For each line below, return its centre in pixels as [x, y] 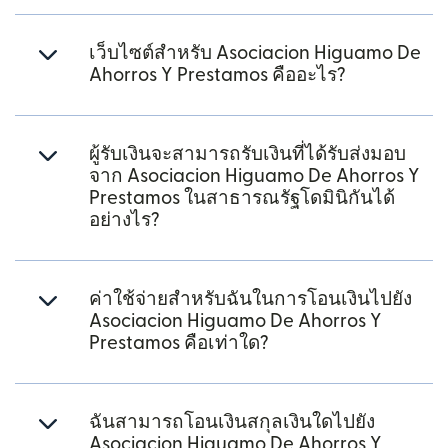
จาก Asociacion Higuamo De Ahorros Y [254, 176]
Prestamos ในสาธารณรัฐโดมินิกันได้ [242, 198]
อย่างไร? [124, 220]
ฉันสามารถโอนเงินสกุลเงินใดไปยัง [232, 422]
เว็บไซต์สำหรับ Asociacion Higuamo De [255, 53]
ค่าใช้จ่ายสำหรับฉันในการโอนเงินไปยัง [250, 299]
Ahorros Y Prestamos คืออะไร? [217, 75]
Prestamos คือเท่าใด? [179, 343]
